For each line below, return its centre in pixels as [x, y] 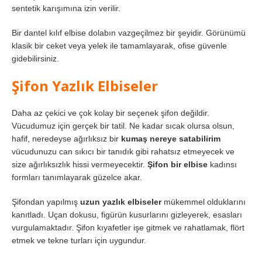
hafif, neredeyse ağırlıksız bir [66, 138]
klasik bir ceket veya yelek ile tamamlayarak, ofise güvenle [119, 45]
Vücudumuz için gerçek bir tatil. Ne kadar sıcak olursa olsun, [123, 125]
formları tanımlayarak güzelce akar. [77, 177]
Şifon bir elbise [177, 164]
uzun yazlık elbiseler [121, 201]
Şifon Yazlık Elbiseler [85, 85]
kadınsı [222, 164]
